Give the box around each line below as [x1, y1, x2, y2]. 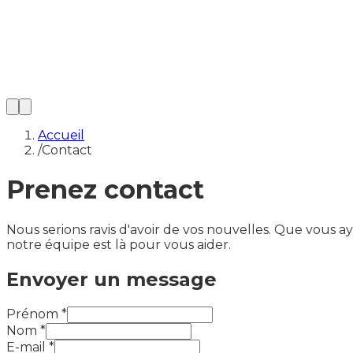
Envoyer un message [6, 267, 217, 291]
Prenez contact [6, 174, 204, 206]
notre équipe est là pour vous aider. [6, 236, 231, 252]
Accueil [38, 128, 84, 143]
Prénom [6, 306, 58, 321]
